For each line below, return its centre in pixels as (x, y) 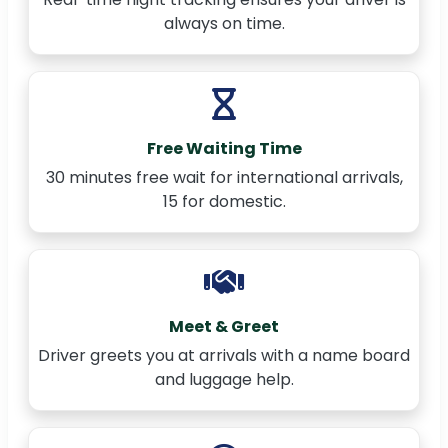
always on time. (224, 24)
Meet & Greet (224, 327)
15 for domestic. (224, 202)
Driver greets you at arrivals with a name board (224, 356)
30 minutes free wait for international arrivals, (224, 178)
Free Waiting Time (224, 149)
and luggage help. (224, 380)
